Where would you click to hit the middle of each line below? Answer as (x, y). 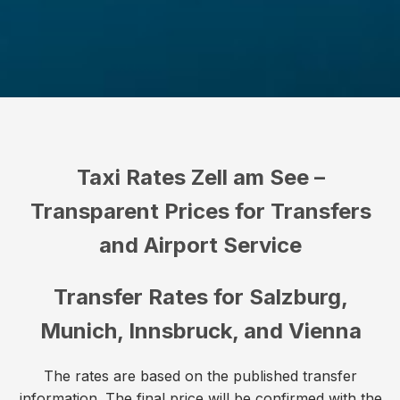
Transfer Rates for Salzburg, (200, 296)
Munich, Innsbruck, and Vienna (200, 330)
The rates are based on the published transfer (200, 376)
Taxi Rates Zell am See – (200, 177)
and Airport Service (200, 245)
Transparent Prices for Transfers (200, 211)
